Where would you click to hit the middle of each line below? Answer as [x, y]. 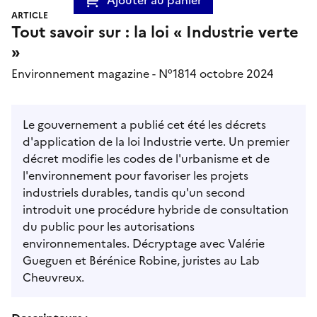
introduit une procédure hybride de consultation [156, 209]
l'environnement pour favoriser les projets [136, 175]
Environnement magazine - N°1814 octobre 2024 [143, 73]
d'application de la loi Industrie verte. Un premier [156, 141]
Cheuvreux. [53, 277]
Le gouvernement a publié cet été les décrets [144, 124]
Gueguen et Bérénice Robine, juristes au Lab [141, 260]
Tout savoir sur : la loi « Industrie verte [155, 32]
